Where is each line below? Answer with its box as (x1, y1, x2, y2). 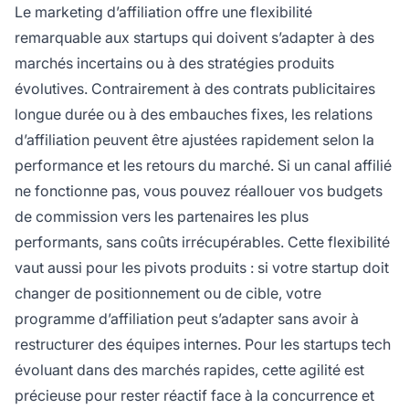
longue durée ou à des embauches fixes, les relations (15, 105, 372, 124)
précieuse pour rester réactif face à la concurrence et (15, 386, 374, 405)
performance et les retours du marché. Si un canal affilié (15, 156, 392, 175)
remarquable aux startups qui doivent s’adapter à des (15, 28, 374, 47)
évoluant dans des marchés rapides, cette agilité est (15, 361, 364, 380)
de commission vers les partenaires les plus (15, 207, 309, 226)
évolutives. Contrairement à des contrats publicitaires (15, 79, 375, 99)
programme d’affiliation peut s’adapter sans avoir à (15, 309, 359, 329)
